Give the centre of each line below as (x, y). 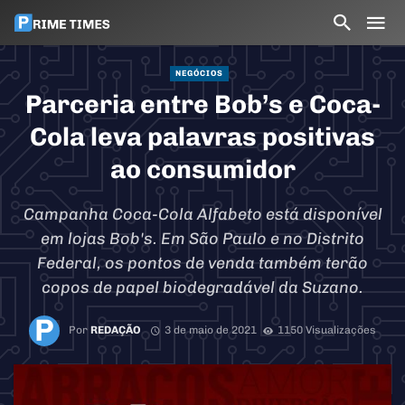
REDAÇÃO (116, 330)
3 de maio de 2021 (211, 330)
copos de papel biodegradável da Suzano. (202, 287)
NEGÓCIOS (199, 73)
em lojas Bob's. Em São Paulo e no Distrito (202, 239)
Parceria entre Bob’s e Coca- (202, 104)
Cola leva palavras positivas (202, 137)
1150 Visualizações (326, 330)
